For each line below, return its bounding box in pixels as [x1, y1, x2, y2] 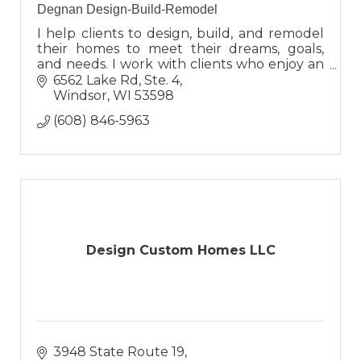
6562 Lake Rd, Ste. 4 [53, 72, 180, 88]
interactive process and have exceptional [37, 72, 324, 88]
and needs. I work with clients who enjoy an [37, 56, 324, 73]
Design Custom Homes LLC [85, 242, 276, 258]
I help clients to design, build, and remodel [37, 26, 324, 42]
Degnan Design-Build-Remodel [37, 2, 218, 17]
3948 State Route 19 [53, 343, 185, 359]
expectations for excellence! [37, 87, 218, 103]
